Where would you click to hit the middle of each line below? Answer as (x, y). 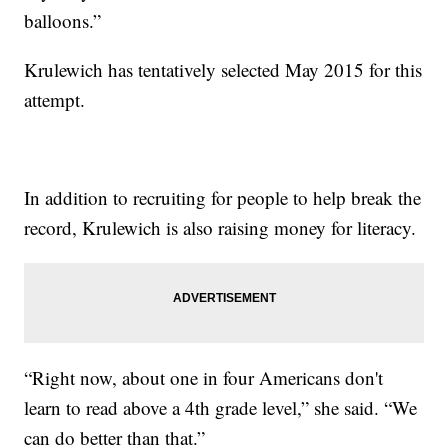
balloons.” (63, 21)
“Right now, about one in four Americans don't (204, 378)
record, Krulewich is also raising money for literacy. (220, 228)
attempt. (55, 100)
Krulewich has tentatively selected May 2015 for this (223, 70)
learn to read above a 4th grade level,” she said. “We (221, 408)
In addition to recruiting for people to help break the (223, 198)
